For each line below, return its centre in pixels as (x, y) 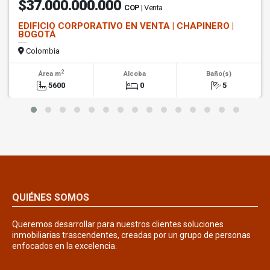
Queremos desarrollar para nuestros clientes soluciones (118, 224)
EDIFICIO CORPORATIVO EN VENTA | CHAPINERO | (126, 26)
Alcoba (135, 74)
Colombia (42, 51)
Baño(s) (219, 74)
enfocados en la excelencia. (64, 246)
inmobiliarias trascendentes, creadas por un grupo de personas (131, 235)
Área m (49, 74)
